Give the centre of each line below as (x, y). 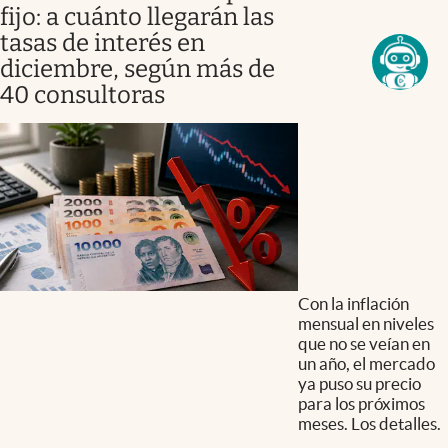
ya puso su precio (359, 383)
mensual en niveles (365, 323)
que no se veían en (363, 343)
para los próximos (361, 403)
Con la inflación (353, 303)
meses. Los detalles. (369, 423)
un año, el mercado (366, 363)
